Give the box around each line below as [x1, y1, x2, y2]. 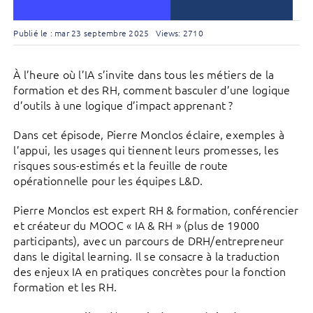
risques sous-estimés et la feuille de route [13, 157, 228, 173]
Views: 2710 [156, 27, 203, 38]
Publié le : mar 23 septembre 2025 [13, 27, 150, 38]
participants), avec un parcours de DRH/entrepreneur [13, 233, 284, 248]
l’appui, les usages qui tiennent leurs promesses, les [13, 142, 279, 157]
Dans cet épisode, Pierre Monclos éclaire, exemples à [13, 126, 284, 142]
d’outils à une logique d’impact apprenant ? [13, 97, 233, 112]
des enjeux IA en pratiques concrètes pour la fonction [13, 263, 286, 279]
